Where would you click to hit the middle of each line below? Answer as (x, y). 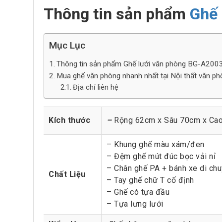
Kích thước (69, 120)
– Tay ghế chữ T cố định (150, 180)
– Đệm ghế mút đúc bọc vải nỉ (161, 156)
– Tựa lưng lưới (135, 204)
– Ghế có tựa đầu (138, 192)
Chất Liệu (67, 174)
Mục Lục (67, 45)
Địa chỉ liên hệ (95, 87)
